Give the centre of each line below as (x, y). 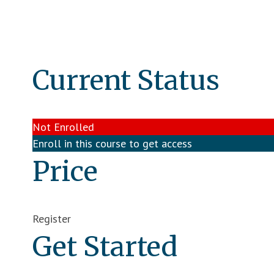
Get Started (105, 246)
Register (52, 218)
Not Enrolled (64, 127)
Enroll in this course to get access (113, 144)
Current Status (126, 80)
